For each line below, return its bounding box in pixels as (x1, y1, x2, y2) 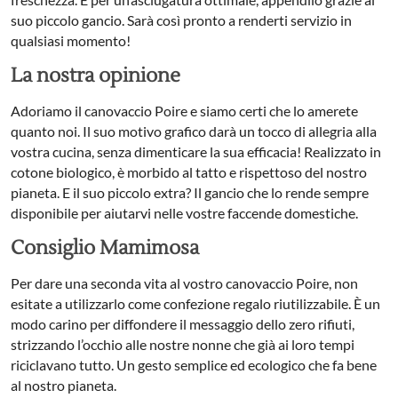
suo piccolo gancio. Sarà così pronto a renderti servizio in (11, 12, 352, 29)
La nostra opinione (11, 63, 180, 89)
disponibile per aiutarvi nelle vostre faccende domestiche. (11, 204, 358, 222)
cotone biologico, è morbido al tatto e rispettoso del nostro (11, 163, 367, 181)
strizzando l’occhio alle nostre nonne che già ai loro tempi (11, 336, 354, 354)
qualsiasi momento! (11, 32, 131, 50)
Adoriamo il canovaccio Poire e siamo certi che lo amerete (11, 102, 358, 120)
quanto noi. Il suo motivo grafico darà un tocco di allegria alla (11, 123, 377, 140)
